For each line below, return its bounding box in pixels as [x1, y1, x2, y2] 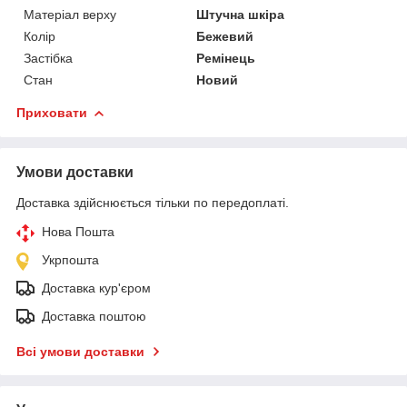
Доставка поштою [42, 308, 146, 323]
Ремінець [196, 50, 256, 65]
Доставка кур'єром [42, 280, 151, 295]
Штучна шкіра [196, 6, 285, 22]
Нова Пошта [42, 223, 114, 239]
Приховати [16, 104, 87, 120]
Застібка [24, 50, 73, 65]
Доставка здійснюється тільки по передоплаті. [16, 194, 289, 210]
